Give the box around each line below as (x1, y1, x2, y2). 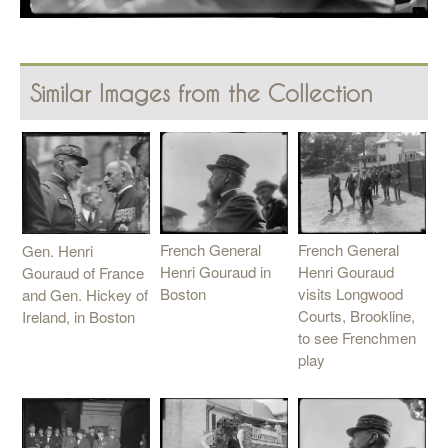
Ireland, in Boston (22, 305, 135, 327)
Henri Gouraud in (160, 261, 271, 283)
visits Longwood (298, 283, 403, 305)
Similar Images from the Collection (30, 79, 373, 106)
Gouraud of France (22, 261, 144, 283)
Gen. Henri (22, 239, 93, 261)
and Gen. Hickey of (22, 283, 148, 305)
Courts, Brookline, (298, 305, 415, 327)
